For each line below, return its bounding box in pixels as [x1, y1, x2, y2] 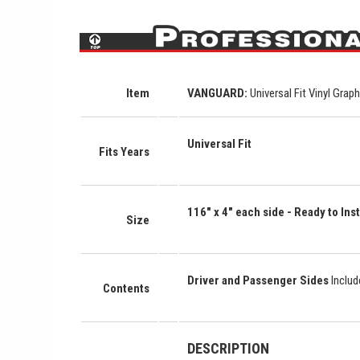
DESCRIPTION [187, 339, 270, 357]
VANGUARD [187, 85, 245, 100]
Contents [103, 280, 150, 296]
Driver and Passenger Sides [187, 272, 332, 288]
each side [235, 204, 285, 219]
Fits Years [99, 144, 150, 159]
